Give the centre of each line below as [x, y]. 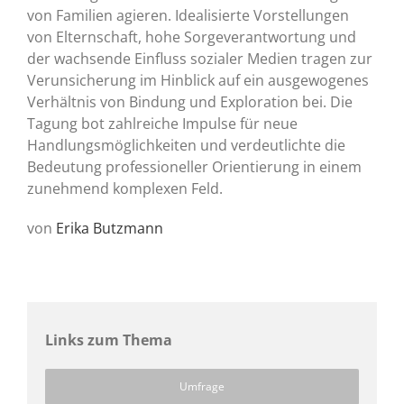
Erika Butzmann [110, 229]
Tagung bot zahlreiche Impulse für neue [162, 124]
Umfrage [202, 387]
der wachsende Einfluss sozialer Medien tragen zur [200, 59]
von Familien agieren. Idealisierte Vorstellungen [188, 16]
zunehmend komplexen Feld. [125, 189]
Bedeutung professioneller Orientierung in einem [194, 167]
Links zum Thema [109, 340]
